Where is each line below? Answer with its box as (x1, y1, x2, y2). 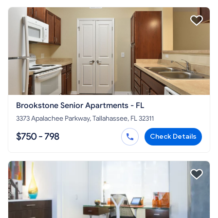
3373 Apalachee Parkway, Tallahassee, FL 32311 (16, 114, 154, 123)
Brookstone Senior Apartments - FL (16, 101, 144, 111)
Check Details (150, 132, 197, 141)
